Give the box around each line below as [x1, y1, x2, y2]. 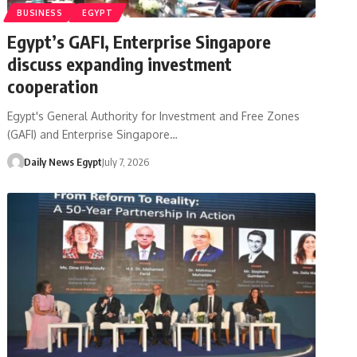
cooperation [7, 74, 99, 97]
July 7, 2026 [101, 155, 149, 168]
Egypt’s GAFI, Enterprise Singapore [7, 29, 272, 53]
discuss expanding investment [7, 52, 233, 75]
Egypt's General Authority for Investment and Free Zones [7, 108, 300, 123]
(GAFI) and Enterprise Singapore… [7, 127, 178, 141]
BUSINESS [17, 7, 63, 18]
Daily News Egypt [23, 155, 102, 168]
